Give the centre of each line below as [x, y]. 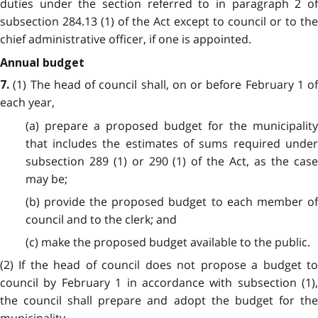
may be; [46, 179]
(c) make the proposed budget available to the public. [168, 242]
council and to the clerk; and [101, 220]
